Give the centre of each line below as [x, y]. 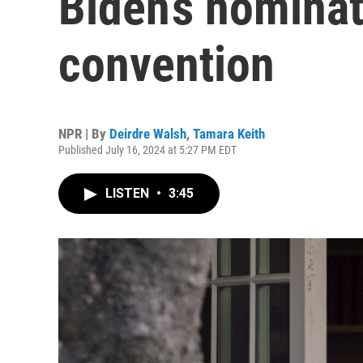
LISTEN [129, 193]
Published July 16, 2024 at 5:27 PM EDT [147, 150]
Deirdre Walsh [148, 134]
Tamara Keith [229, 134]
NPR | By [84, 134]
